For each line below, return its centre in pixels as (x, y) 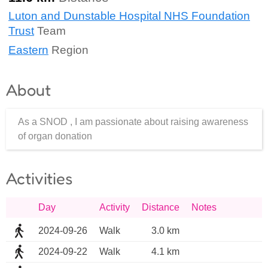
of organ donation (55, 136)
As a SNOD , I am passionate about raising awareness (133, 122)
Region (68, 50)
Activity (115, 208)
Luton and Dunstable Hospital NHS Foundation (129, 16)
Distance (161, 208)
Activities (39, 179)
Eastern (28, 50)
